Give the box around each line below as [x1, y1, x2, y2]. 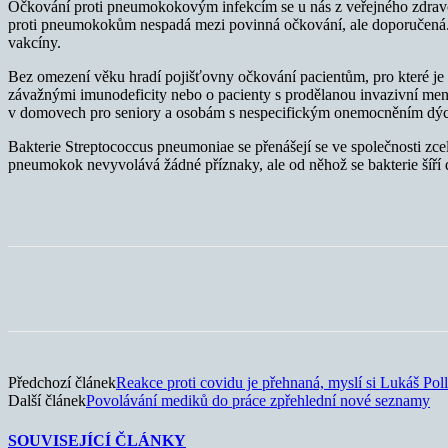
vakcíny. [8, 34, 61, 52]
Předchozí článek [8, 374, 116, 392]
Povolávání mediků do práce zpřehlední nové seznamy [86, 392, 430, 410]
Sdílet [84, 281, 115, 297]
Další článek [8, 392, 86, 410]
